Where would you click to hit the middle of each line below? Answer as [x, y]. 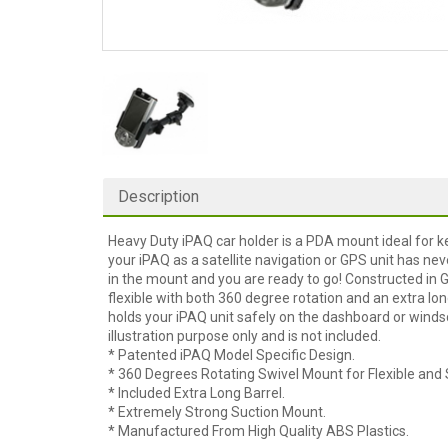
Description [158, 196]
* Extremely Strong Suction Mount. [217, 411]
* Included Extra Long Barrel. [196, 392]
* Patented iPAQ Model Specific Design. [231, 354]
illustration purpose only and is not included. [244, 335]
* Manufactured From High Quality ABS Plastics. [258, 430]
